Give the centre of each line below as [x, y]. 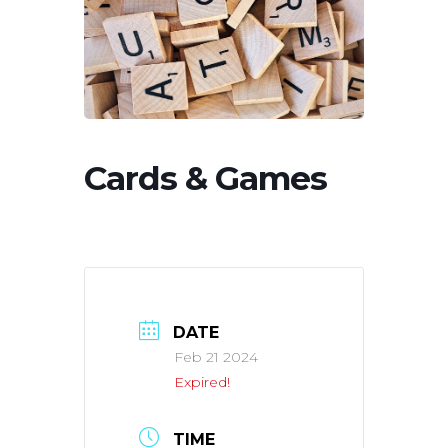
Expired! [202, 382]
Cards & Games [205, 178]
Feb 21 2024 [216, 357]
